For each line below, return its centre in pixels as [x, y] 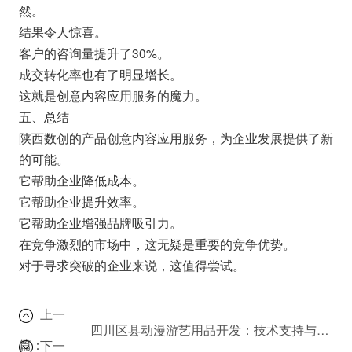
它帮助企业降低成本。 [81, 180]
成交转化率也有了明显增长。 [100, 73]
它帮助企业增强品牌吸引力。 [100, 222]
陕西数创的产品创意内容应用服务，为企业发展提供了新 [176, 137]
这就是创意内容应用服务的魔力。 [113, 95]
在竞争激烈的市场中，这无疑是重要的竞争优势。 [157, 243]
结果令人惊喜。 [62, 31]
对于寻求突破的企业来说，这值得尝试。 [132, 264]
